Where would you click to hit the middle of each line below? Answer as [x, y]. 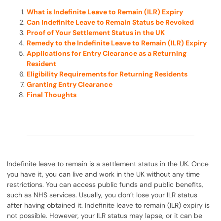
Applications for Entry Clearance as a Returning [107, 53]
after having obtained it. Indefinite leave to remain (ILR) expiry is [109, 205]
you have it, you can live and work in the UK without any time [104, 174]
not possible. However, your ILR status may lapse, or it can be [105, 216]
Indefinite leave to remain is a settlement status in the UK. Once [108, 164]
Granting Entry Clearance [70, 84]
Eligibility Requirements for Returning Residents [107, 74]
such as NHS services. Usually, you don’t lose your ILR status [102, 195]
